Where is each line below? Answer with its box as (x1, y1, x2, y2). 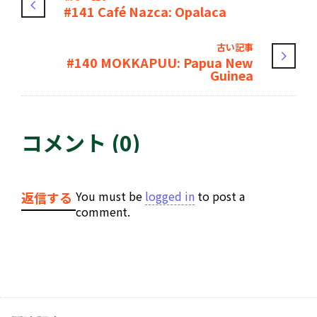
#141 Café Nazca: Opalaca (64, 2, 226, 21)
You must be (76, 188, 145, 205)
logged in (145, 188, 195, 205)
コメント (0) (21, 127, 141, 158)
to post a (195, 188, 245, 205)
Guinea (210, 66, 253, 85)
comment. (76, 203, 130, 221)
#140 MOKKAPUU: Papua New (67, 53, 253, 72)
